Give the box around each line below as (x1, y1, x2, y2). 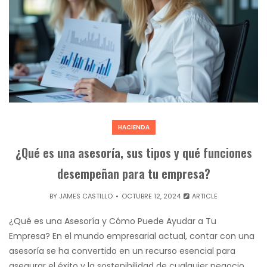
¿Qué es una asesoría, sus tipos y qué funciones (15, 144, 252, 162)
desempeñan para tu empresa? (57, 164, 210, 182)
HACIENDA (117, 123, 150, 132)
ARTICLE (190, 191, 218, 201)
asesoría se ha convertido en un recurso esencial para (9, 245, 235, 257)
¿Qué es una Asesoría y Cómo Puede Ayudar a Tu (9, 215, 216, 227)
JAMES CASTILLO (58, 191, 113, 201)
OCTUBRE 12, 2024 (121, 191, 181, 201)
